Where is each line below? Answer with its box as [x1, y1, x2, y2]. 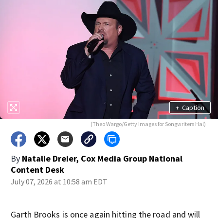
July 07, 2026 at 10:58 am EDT [11, 177, 108, 186]
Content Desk [11, 164, 65, 175]
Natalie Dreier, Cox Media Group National [22, 153, 183, 164]
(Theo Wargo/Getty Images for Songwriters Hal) [90, 120, 206, 127]
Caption [182, 103, 204, 112]
